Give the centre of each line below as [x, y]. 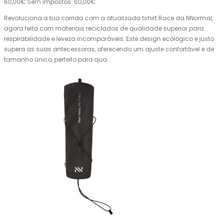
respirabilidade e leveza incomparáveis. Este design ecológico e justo [109, 39]
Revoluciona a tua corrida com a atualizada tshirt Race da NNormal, [109, 18]
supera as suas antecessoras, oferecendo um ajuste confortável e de [109, 49]
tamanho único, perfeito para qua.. [57, 60]
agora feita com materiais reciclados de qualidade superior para [104, 29]
